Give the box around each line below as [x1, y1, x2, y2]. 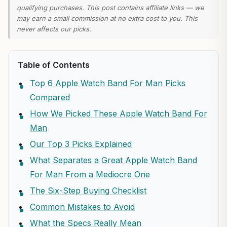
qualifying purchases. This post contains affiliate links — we [17, 4, 204, 12]
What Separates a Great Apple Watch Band [30, 155, 197, 165]
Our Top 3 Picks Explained [30, 139, 132, 149]
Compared [30, 92, 70, 102]
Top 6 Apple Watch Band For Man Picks [30, 78, 185, 88]
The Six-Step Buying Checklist [30, 185, 146, 196]
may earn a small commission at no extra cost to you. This [17, 14, 198, 22]
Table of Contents [18, 60, 90, 70]
